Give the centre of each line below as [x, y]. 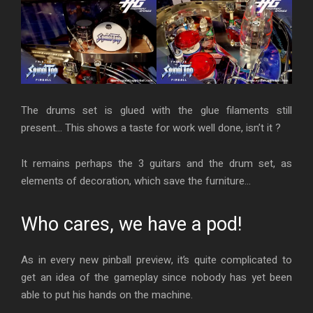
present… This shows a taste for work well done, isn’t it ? [151, 128]
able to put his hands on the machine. [107, 295]
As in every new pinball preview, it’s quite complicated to [156, 260]
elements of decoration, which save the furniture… [136, 181]
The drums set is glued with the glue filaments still [156, 111]
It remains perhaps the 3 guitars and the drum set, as [156, 164]
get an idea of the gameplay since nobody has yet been [156, 278]
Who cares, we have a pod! [131, 225]
